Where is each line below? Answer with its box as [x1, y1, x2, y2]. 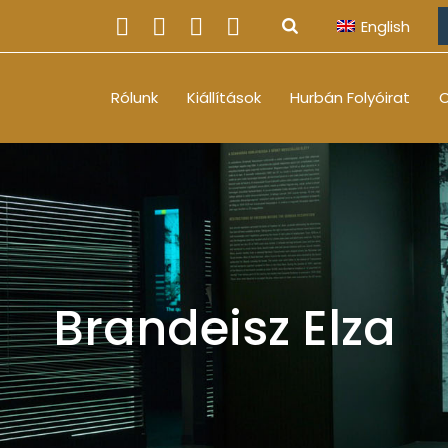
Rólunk [111, 87, 158, 108]
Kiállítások [187, 87, 261, 108]
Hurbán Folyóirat [290, 87, 410, 108]
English [361, 15, 410, 37]
